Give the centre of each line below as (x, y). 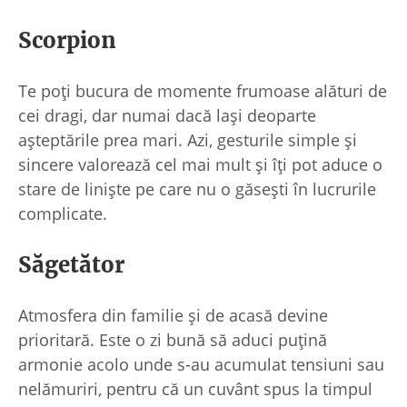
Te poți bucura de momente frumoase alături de (203, 90)
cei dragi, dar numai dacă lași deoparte (167, 115)
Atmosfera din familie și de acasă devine (173, 315)
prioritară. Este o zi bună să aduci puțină (173, 339)
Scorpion (67, 40)
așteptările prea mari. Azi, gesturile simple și (188, 139)
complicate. (63, 213)
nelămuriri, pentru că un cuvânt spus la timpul (195, 388)
